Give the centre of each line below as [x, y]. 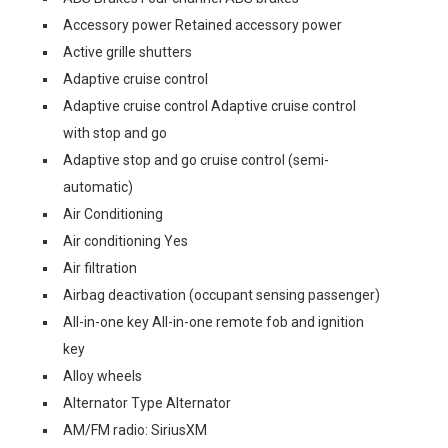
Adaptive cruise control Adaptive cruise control [209, 106]
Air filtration [100, 268]
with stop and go [115, 133]
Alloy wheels [102, 376]
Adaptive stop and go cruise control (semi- [196, 160]
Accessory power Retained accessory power [202, 25]
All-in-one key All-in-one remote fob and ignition [213, 322]
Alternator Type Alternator [147, 403]
